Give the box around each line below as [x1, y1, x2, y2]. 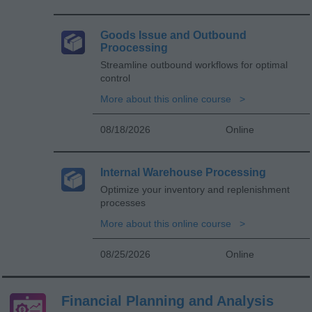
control [100, 72, 130, 84]
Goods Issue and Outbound [100, 29, 247, 41]
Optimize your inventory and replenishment [100, 183, 290, 195]
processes [100, 196, 146, 208]
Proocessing [100, 41, 168, 54]
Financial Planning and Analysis [61, 292, 274, 309]
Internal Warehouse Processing [100, 166, 266, 178]
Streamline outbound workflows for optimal [100, 58, 288, 70]
